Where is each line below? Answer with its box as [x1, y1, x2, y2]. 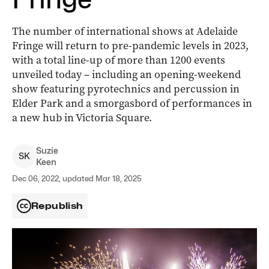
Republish [31, 201, 83, 211]
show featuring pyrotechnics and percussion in [12, 82, 240, 96]
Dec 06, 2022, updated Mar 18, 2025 [12, 174, 142, 183]
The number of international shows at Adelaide [12, 24, 238, 38]
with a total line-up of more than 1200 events [12, 53, 225, 67]
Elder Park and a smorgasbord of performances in [12, 96, 252, 110]
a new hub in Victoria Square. [12, 110, 152, 125]
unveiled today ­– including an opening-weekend [12, 67, 241, 82]
